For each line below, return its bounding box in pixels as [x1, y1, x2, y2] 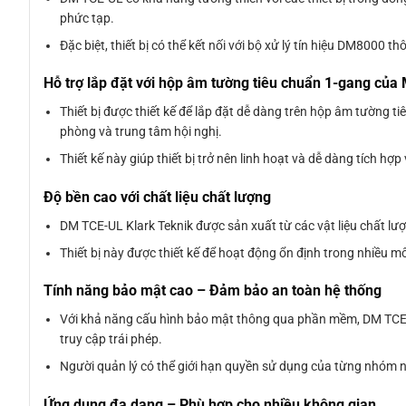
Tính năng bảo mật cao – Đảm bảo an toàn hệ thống [43, 282, 382, 300]
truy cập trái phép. [60, 331, 163, 346]
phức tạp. [60, 10, 115, 25]
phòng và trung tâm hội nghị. [60, 124, 223, 140]
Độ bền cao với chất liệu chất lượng [43, 188, 271, 206]
